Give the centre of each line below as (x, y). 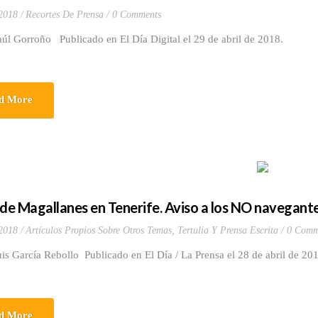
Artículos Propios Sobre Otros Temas (98, 230)
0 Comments (136, 15)
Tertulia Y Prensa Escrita (227, 230)
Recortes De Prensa (64, 15)
